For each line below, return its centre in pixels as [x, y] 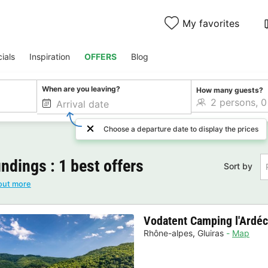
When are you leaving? [81, 89]
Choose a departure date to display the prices [181, 129]
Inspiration [50, 57]
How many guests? [229, 90]
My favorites [211, 23]
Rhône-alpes [168, 233]
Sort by [238, 166]
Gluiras [211, 233]
